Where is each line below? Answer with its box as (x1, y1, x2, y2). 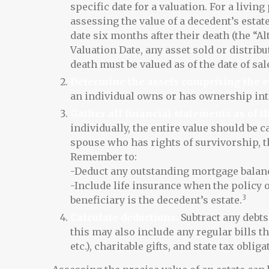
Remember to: (70, 151, 137, 163)
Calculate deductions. (70, 211, 178, 223)
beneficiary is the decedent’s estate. (70, 194, 242, 206)
